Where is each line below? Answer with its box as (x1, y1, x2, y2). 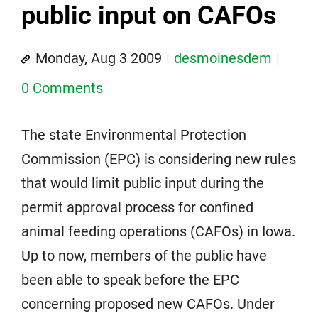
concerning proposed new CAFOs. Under (21, 295, 275, 312)
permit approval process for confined (21, 199, 253, 216)
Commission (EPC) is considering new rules (21, 150, 296, 168)
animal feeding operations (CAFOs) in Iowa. (21, 223, 295, 240)
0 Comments (21, 79, 103, 97)
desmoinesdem (174, 50, 272, 67)
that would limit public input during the (21, 175, 264, 192)
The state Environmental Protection (21, 126, 246, 143)
